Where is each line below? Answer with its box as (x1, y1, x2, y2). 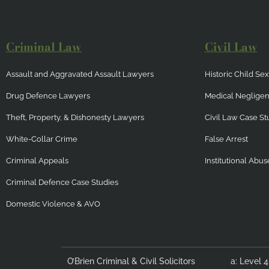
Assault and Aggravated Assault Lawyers (6, 70, 154, 79)
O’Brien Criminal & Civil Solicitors (67, 256, 195, 267)
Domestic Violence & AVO (6, 199, 100, 209)
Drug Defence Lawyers (6, 91, 90, 101)
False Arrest (204, 134, 248, 144)
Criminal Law (6, 38, 82, 56)
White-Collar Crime (6, 134, 77, 144)
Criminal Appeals (6, 156, 68, 166)
